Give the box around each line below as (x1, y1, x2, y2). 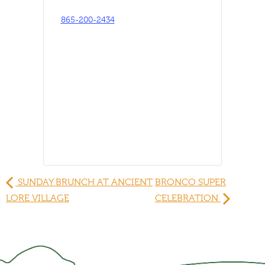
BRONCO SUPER (154, 177, 226, 188)
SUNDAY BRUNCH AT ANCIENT (15, 177, 153, 188)
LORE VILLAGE (6, 193, 69, 204)
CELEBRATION (154, 193, 221, 204)
